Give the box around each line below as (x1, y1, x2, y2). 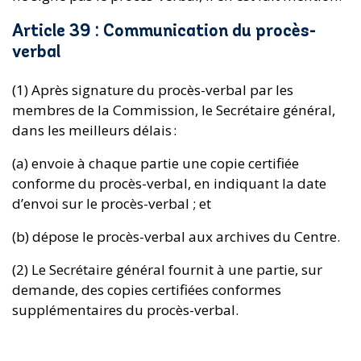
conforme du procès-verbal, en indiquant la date (12, 173, 326, 193)
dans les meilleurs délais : (12, 120, 180, 139)
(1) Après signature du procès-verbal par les (12, 80, 293, 99)
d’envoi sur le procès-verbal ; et (12, 193, 214, 213)
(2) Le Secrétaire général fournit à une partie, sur (12, 259, 322, 279)
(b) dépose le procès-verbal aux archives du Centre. (12, 226, 343, 246)
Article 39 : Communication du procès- (12, 23, 316, 40)
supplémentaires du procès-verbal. (12, 300, 242, 319)
